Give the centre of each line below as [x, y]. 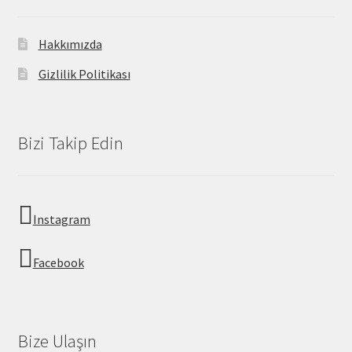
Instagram [61, 219]
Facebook [58, 262]
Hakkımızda [70, 44]
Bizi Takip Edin [70, 143]
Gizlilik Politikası [84, 74]
